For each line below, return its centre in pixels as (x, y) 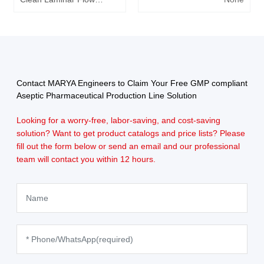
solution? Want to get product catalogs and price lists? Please (131, 133)
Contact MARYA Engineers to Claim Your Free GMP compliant (132, 83)
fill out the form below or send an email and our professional (128, 146)
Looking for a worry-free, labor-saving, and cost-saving (118, 121)
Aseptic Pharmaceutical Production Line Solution (106, 96)
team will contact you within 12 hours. (86, 159)
